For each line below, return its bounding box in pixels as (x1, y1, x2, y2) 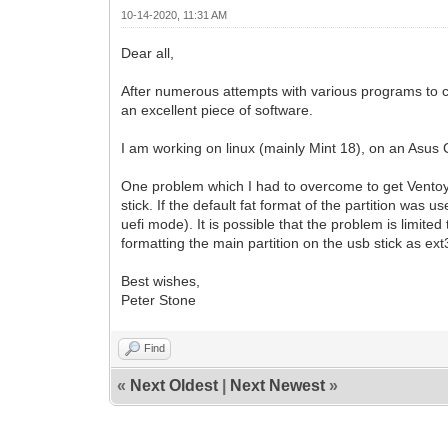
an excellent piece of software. (121, 101, 314, 118)
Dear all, (121, 44, 175, 61)
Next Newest (230, 376, 326, 394)
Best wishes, (121, 272, 201, 289)
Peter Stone (121, 291, 197, 308)
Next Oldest (130, 376, 219, 394)
